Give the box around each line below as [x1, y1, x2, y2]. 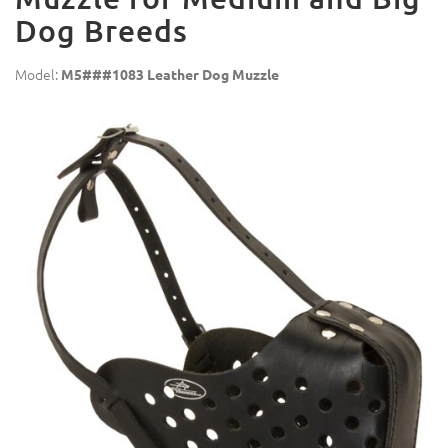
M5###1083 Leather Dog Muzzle [61, 65, 279, 84]
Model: [15, 64, 61, 85]
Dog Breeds [15, 11, 188, 50]
